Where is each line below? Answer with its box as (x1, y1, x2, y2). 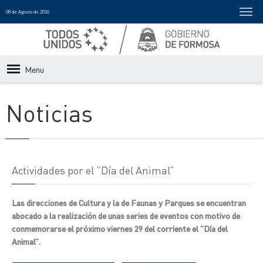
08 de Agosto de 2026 (6, 9, 49, 15)
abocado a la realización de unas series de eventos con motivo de (12, 210, 240, 221)
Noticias (6, 97, 93, 127)
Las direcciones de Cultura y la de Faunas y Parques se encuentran (12, 197, 246, 208)
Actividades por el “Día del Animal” (12, 163, 174, 177)
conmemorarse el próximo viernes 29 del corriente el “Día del (12, 223, 228, 234)
